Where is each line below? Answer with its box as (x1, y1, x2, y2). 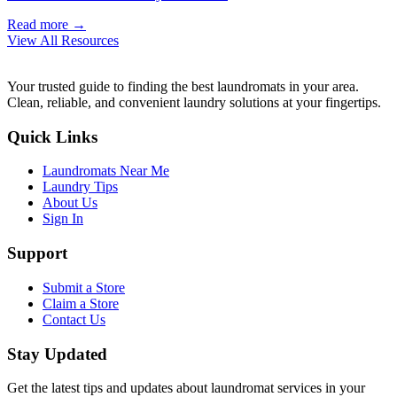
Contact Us (43, 311, 105, 327)
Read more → (7, 16, 86, 32)
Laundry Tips (43, 179, 118, 195)
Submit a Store (43, 279, 125, 295)
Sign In (43, 211, 83, 227)
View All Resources (7, 32, 119, 48)
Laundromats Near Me (43, 163, 169, 179)
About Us (43, 195, 97, 211)
